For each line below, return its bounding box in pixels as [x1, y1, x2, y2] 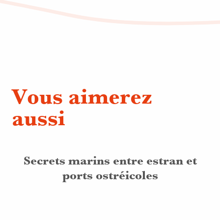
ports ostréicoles [62, 168, 158, 182]
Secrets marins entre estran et [23, 153, 197, 167]
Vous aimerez [12, 84, 152, 109]
